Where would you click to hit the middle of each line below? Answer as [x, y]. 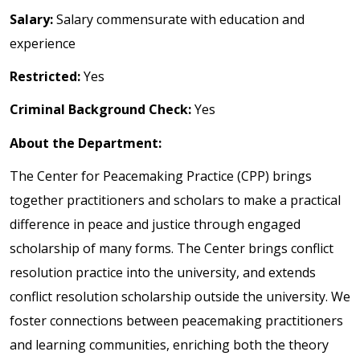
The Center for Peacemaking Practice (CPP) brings [161, 176]
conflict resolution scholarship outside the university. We [180, 296]
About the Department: [86, 143]
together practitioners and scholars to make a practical [175, 200]
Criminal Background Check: [102, 110]
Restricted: [47, 77]
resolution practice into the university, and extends [163, 272]
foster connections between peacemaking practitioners [176, 320]
